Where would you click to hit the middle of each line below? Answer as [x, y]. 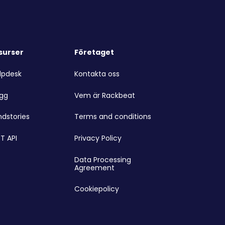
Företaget [94, 52]
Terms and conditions [113, 117]
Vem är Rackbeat [104, 95]
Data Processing [102, 159]
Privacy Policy [98, 138]
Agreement [94, 167]
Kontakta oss [97, 74]
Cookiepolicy [96, 189]
